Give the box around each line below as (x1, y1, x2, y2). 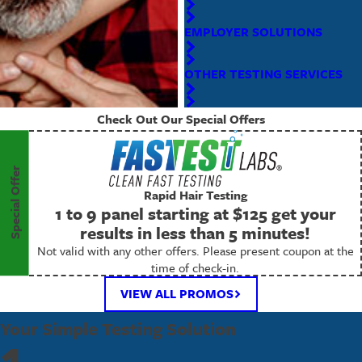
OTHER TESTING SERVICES (184, 65, 343, 83)
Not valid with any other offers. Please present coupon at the (36, 241, 354, 259)
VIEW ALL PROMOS (120, 284, 234, 303)
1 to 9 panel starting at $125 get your (54, 200, 336, 225)
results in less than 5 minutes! (80, 220, 311, 245)
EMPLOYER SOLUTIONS (184, 22, 323, 40)
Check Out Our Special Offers (97, 110, 265, 128)
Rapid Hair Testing (143, 185, 247, 204)
